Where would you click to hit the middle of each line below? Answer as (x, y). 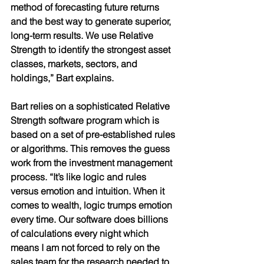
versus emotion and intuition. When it (89, 191)
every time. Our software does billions (90, 219)
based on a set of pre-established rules (94, 134)
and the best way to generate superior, (92, 21)
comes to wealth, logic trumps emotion (93, 205)
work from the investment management (93, 162)
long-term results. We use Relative (83, 35)
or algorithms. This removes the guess (91, 148)
